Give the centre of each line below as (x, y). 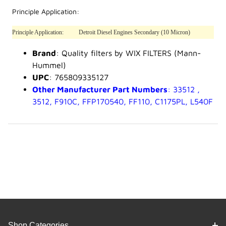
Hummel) (49, 65)
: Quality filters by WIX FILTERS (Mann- (128, 53)
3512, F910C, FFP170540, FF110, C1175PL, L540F (123, 102)
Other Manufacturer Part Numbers (100, 90)
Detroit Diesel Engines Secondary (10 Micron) (134, 33)
